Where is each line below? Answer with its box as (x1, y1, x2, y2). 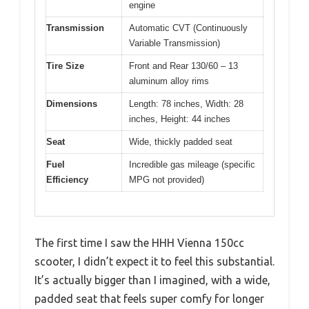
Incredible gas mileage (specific (129, 159, 255, 170)
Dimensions (46, 99, 97, 110)
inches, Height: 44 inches (129, 114, 230, 125)
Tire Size (46, 61, 84, 72)
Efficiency (46, 175, 88, 186)
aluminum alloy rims (129, 76, 209, 87)
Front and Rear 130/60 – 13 (129, 61, 238, 72)
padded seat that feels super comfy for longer (34, 292, 264, 305)
